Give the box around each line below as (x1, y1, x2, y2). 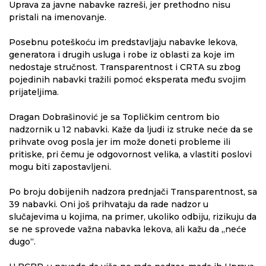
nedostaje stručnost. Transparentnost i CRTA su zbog (9, 61, 240, 72)
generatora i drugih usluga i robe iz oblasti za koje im (9, 49, 235, 60)
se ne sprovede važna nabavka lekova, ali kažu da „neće (9, 223, 246, 235)
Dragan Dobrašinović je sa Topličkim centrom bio (9, 111, 220, 122)
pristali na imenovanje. (9, 11, 106, 23)
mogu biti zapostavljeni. (9, 161, 111, 172)
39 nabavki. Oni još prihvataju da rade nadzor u (9, 198, 208, 210)
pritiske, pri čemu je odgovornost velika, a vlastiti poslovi (9, 148, 252, 160)
